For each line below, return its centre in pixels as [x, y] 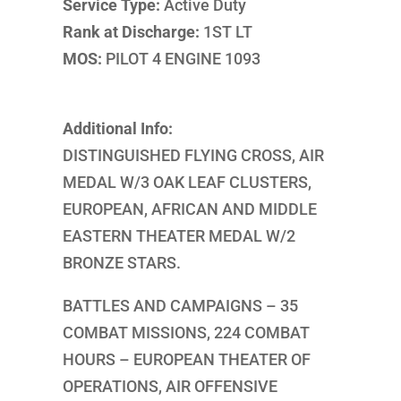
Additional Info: [117, 128]
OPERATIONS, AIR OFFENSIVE [170, 386]
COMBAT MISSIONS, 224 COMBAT [186, 333]
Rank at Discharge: [131, 32]
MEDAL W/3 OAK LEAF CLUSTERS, [187, 182]
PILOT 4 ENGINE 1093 [181, 59]
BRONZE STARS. [121, 263]
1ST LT [226, 32]
